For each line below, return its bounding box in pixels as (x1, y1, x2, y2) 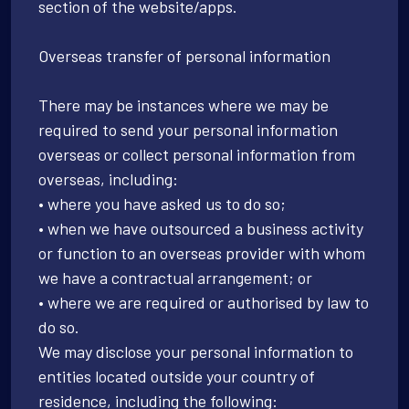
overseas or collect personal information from (38, 143, 355, 164)
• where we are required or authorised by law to (38, 291, 369, 312)
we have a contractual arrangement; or (38, 267, 312, 288)
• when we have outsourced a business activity (38, 217, 363, 238)
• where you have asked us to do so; (38, 193, 286, 214)
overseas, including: (38, 168, 178, 189)
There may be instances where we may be (38, 94, 329, 115)
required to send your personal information (38, 119, 338, 140)
